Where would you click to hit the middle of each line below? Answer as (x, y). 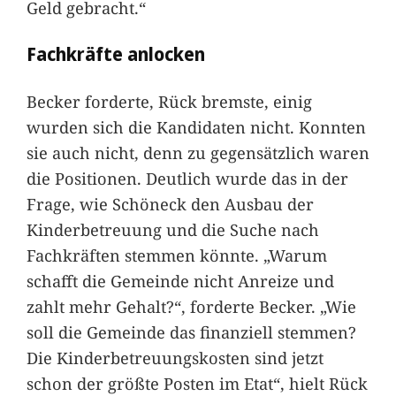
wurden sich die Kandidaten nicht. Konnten (196, 126)
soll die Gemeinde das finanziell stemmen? (191, 331)
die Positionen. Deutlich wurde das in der (187, 178)
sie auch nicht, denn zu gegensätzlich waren (198, 152)
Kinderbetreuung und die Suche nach (172, 229)
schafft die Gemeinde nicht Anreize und (180, 280)
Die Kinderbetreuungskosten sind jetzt (175, 357)
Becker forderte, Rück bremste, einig (169, 101)
